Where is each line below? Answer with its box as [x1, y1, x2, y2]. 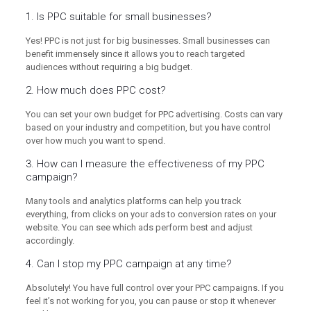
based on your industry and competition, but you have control [25, 122, 271, 133]
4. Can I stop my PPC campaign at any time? [25, 258, 232, 271]
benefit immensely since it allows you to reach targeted [25, 49, 245, 60]
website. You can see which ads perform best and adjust [25, 222, 253, 233]
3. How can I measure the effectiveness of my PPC [25, 158, 264, 171]
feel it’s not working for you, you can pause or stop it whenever [25, 296, 276, 307]
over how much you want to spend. [25, 135, 165, 146]
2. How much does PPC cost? [25, 84, 166, 97]
